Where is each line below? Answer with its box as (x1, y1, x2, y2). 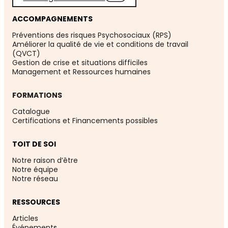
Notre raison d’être (12, 155, 78, 165)
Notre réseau (12, 173, 58, 184)
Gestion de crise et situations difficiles (12, 57, 148, 68)
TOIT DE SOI (12, 138, 56, 149)
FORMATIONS (12, 90, 62, 100)
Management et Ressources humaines (12, 66, 151, 77)
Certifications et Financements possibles (12, 115, 158, 126)
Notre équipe (12, 164, 58, 175)
